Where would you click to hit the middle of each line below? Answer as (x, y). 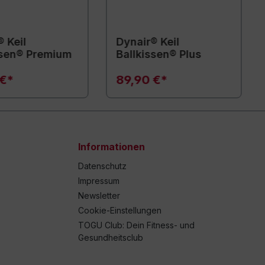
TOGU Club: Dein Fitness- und (136, 225)
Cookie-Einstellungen (120, 211)
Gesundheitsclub (111, 238)
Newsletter (99, 196)
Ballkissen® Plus (159, 54)
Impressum (99, 181)
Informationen (112, 147)
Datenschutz (102, 166)
